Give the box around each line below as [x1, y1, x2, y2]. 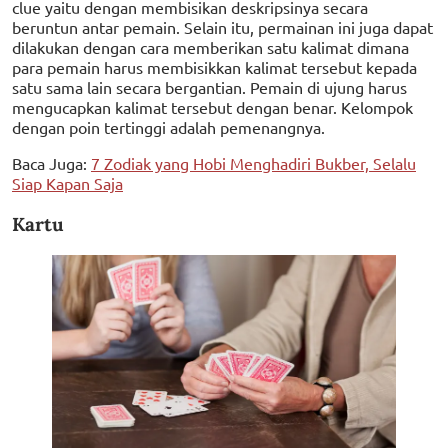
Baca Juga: [12, 153, 91, 174]
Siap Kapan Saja [12, 173, 123, 194]
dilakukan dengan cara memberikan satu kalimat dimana [12, 37, 409, 58]
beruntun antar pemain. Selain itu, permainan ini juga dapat [12, 17, 433, 38]
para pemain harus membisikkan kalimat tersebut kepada [12, 57, 417, 78]
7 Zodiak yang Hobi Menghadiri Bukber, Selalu [91, 153, 416, 174]
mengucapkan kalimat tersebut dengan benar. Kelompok [12, 97, 413, 118]
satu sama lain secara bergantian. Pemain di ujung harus [12, 77, 407, 98]
